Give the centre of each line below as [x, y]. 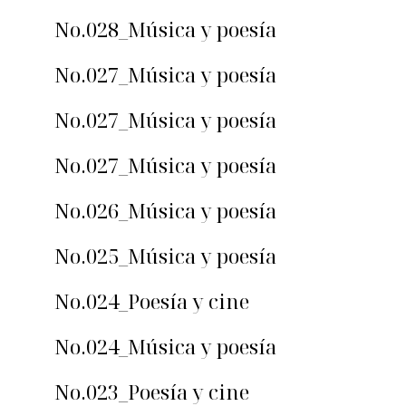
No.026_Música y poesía [165, 211]
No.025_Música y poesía [165, 256]
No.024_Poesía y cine [152, 301]
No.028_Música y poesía [165, 29]
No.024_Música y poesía [165, 347]
